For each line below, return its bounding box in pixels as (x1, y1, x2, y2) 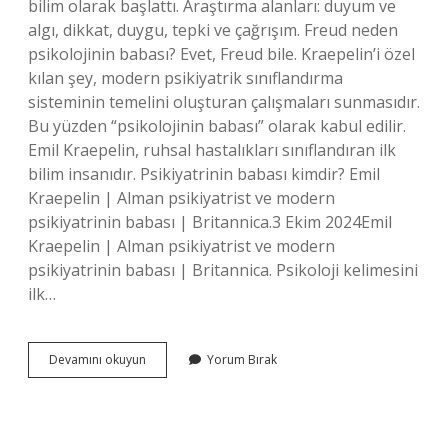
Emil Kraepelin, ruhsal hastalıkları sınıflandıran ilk (28, 139, 396, 161)
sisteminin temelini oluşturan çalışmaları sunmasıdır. (28, 91, 420, 113)
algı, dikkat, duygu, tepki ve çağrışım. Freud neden (28, 19, 398, 41)
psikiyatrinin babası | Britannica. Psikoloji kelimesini (28, 259, 418, 281)
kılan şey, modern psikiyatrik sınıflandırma (28, 67, 343, 89)
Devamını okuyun (49, 351, 146, 368)
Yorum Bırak (207, 351, 277, 368)
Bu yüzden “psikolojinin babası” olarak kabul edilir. (28, 115, 406, 137)
